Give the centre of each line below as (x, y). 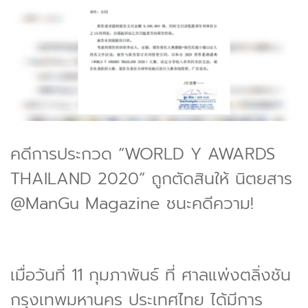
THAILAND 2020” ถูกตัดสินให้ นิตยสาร (151, 178)
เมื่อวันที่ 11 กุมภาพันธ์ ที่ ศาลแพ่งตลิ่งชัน (151, 275)
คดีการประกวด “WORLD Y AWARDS (143, 154)
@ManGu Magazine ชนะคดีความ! (132, 203)
